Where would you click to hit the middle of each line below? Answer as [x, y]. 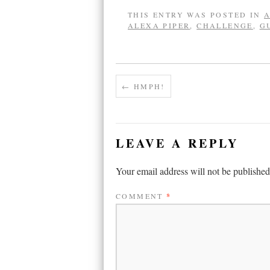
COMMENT [141, 196]
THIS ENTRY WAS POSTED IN [196, 14]
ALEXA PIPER [159, 25]
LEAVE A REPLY [177, 143]
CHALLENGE [225, 25]
